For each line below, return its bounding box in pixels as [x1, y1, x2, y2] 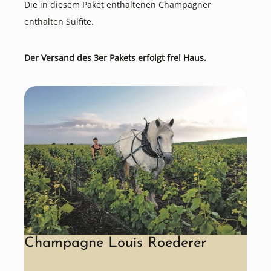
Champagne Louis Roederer [24, 235, 206, 250]
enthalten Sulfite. [24, 16, 94, 28]
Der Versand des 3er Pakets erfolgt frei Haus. [24, 52, 206, 64]
